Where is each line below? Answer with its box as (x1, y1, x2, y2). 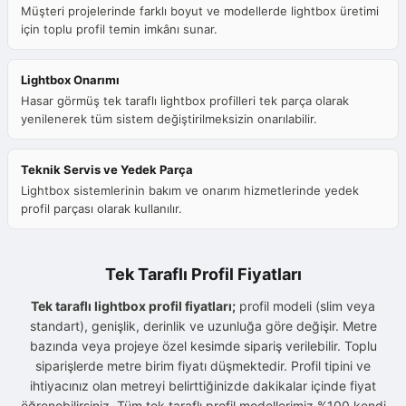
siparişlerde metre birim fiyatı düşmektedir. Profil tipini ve (35, 358, 371, 374)
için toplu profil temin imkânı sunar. (21, 22, 217, 37)
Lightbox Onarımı (21, 72, 120, 88)
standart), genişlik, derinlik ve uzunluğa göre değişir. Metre (29, 318, 377, 334)
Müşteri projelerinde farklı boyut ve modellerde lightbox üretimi (21, 4, 379, 19)
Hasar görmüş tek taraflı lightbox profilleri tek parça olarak (21, 93, 349, 109)
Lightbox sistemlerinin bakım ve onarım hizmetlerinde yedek (21, 183, 359, 198)
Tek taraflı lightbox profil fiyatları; (31, 298, 236, 314)
